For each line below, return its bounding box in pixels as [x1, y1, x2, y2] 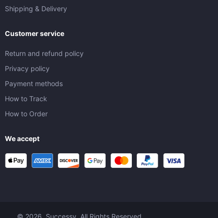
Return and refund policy [5, 49, 84, 57]
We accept [5, 134, 39, 143]
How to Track [5, 94, 47, 103]
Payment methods [5, 79, 63, 88]
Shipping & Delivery [5, 4, 67, 13]
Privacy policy [5, 64, 50, 73]
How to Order [5, 109, 48, 118]
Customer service [5, 29, 64, 37]
